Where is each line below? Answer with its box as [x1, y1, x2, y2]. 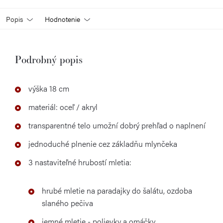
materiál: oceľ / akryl [28, 101, 98, 112]
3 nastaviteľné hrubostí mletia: [28, 156, 131, 168]
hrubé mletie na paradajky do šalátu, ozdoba [42, 185, 192, 196]
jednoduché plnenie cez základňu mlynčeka [28, 138, 177, 149]
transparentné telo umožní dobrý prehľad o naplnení [28, 119, 206, 131]
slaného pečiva [42, 197, 95, 209]
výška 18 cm [28, 83, 69, 94]
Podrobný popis [15, 53, 83, 66]
